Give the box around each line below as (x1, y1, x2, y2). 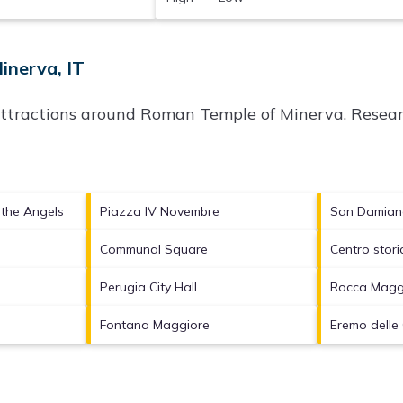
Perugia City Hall (99, 278, 197, 295)
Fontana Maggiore (99, 316, 210, 333)
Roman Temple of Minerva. (140, 103, 346, 124)
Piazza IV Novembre (99, 202, 219, 219)
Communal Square (99, 240, 208, 257)
